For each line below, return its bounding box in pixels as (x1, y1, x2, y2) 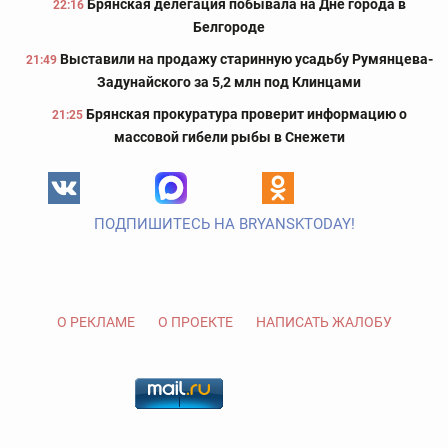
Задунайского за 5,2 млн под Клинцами (97, 74, 361, 91)
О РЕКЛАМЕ (56, 314, 135, 331)
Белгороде (193, 19, 265, 36)
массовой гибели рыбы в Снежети (113, 129, 345, 146)
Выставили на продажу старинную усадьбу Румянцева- (59, 51, 433, 68)
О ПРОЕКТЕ (157, 314, 233, 331)
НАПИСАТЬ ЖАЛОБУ (255, 314, 392, 331)
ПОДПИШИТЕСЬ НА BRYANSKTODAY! (93, 215, 355, 234)
